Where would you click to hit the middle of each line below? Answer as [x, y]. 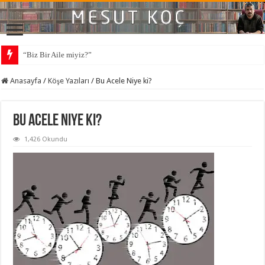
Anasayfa [25, 80]
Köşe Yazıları [69, 80]
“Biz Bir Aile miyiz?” [58, 54]
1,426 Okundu [46, 139]
